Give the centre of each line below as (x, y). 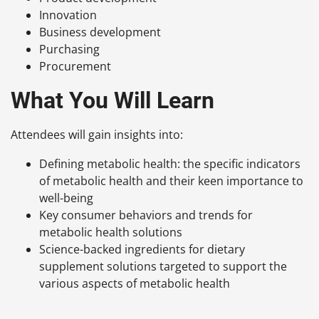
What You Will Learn (113, 101)
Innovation (68, 15)
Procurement (75, 67)
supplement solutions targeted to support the (163, 267)
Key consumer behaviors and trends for (146, 215)
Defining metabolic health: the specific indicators (170, 164)
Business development (100, 32)
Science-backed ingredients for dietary (142, 250)
